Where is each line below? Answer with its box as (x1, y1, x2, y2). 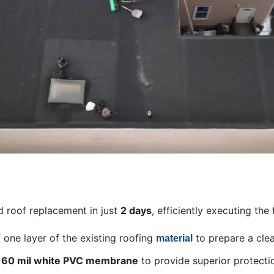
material (156, 233, 193, 244)
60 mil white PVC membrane (1, 254, 138, 267)
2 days (120, 204, 152, 217)
